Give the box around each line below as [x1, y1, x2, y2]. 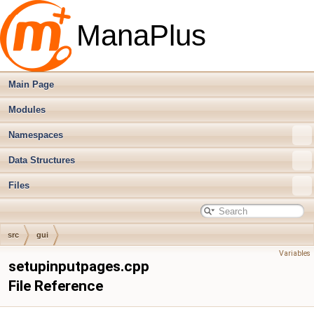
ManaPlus [76, 19, 206, 52]
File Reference [8, 278, 103, 294]
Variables [279, 249, 310, 258]
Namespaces [8, 130, 63, 140]
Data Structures [8, 155, 75, 165]
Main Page [8, 79, 54, 90]
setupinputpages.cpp [8, 258, 149, 275]
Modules [8, 104, 46, 115]
